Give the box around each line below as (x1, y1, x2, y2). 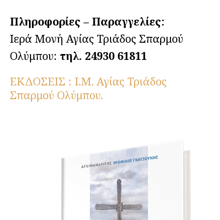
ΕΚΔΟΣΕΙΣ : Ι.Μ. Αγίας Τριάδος (10, 73, 166, 88)
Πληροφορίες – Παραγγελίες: (10, 13, 167, 28)
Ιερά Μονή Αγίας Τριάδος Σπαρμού (10, 30, 183, 46)
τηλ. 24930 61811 (60, 48, 147, 63)
